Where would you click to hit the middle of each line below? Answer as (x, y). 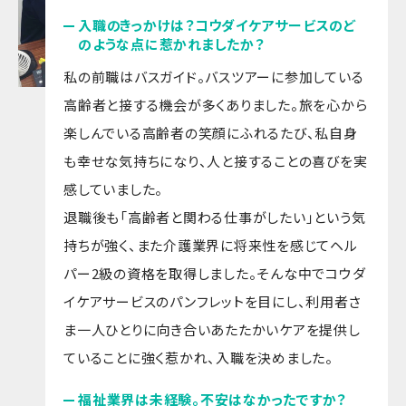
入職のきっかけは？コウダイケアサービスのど (217, 24)
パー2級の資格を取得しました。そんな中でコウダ (215, 273)
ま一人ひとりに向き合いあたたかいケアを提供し (212, 329)
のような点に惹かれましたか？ (171, 43)
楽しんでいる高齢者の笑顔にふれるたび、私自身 (211, 132)
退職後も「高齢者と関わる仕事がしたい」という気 (215, 217)
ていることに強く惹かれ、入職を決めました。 (198, 357)
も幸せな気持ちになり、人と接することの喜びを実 (216, 160)
